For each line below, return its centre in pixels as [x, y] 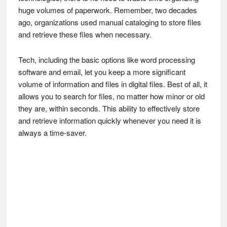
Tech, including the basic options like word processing [106, 60]
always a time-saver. [52, 133]
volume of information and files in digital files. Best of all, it [112, 84]
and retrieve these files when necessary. [85, 34]
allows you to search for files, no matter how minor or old [111, 96]
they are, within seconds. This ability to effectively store [109, 108]
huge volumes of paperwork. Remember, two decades [107, 10]
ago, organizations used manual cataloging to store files [109, 22]
